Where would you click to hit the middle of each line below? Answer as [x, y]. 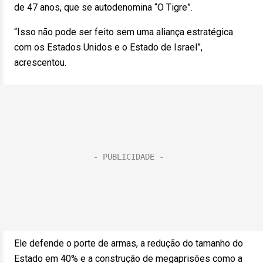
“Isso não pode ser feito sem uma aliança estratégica [124, 32]
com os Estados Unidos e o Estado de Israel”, [108, 47]
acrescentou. [40, 63]
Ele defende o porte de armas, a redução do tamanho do [129, 243]
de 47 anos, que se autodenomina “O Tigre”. [103, 7]
